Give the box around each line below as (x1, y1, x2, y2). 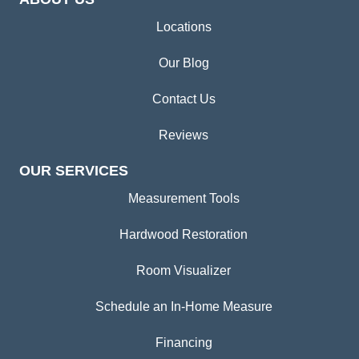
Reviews (159, 127, 208, 142)
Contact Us (151, 91, 216, 106)
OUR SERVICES (19, 162, 128, 179)
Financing (155, 335, 212, 349)
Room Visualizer (136, 263, 231, 277)
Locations (155, 19, 212, 34)
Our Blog (158, 55, 209, 70)
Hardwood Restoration (119, 227, 248, 241)
